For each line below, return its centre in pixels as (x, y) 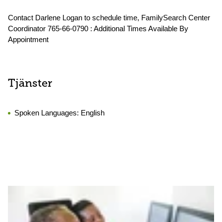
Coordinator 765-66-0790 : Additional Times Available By (98, 28)
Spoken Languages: (48, 113)
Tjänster (30, 84)
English (93, 113)
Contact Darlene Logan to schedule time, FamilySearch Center (109, 18)
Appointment (28, 39)
